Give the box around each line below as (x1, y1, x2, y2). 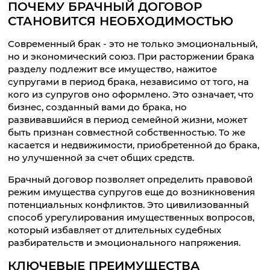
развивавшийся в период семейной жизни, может (8, 114, 248, 125)
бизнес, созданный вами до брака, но (8, 101, 187, 113)
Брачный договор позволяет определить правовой (8, 174, 253, 186)
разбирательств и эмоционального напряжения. (8, 237, 241, 249)
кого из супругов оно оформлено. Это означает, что (8, 89, 254, 100)
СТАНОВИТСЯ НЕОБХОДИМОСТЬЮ (8, 13, 234, 28)
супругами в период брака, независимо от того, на (8, 76, 250, 87)
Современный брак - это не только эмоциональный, (8, 38, 258, 49)
